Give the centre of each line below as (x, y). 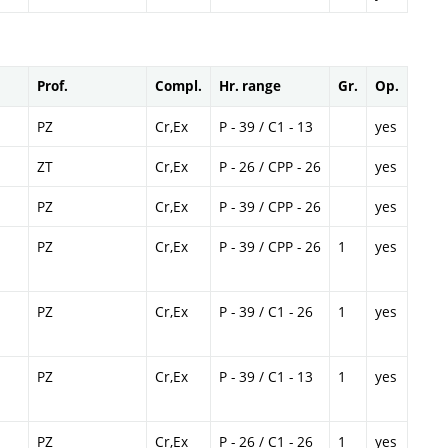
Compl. (178, 85)
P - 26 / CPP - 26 (270, 166)
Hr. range (250, 85)
